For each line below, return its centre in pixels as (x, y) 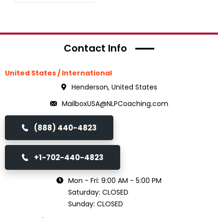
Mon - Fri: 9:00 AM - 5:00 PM (115, 181)
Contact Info (95, 48)
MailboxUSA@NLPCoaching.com (115, 104)
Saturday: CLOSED (98, 192)
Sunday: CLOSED (96, 204)
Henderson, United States (114, 87)
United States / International (58, 73)
